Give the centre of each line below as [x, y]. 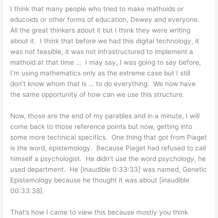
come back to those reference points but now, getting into [101, 127]
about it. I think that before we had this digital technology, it [105, 41]
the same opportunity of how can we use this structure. [98, 95]
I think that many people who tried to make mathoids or [97, 9]
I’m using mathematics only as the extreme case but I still [100, 73]
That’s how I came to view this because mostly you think [99, 212]
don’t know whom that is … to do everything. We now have [103, 84]
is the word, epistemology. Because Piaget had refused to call [108, 148]
